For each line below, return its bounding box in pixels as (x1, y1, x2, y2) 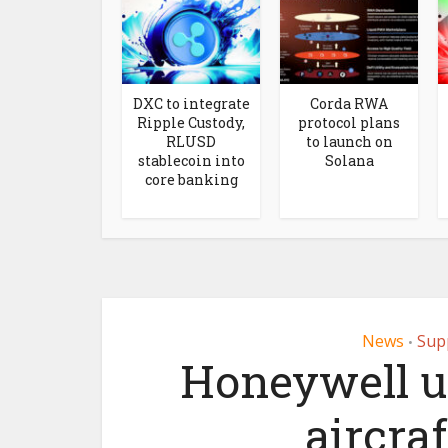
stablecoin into (137, 150, 245, 170)
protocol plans (298, 112, 400, 132)
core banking (144, 169, 238, 189)
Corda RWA (310, 93, 388, 113)
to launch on (305, 131, 393, 151)
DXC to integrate (132, 93, 250, 113)
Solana (324, 150, 374, 170)
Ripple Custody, (137, 112, 245, 132)
